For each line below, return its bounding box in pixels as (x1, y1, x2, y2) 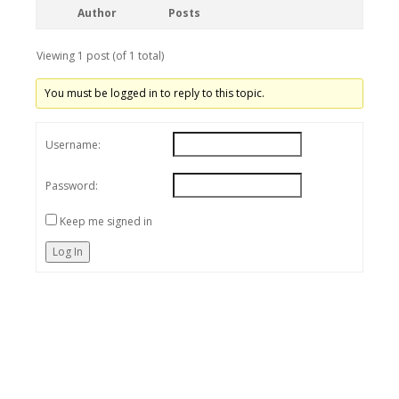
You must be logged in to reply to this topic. (45, 85, 265, 101)
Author (77, 5, 117, 20)
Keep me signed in (60, 214, 152, 229)
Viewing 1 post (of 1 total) (37, 48, 164, 63)
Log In (53, 244, 83, 259)
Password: (45, 177, 98, 193)
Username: (45, 136, 101, 152)
